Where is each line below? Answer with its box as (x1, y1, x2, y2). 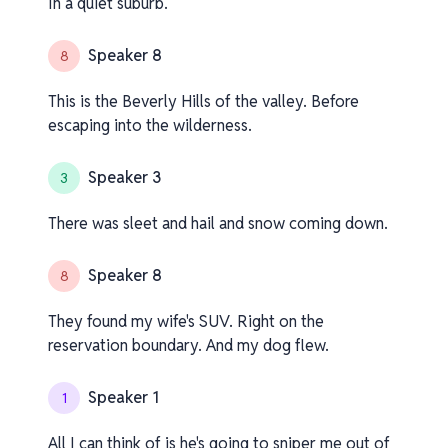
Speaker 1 (88, 387, 159, 408)
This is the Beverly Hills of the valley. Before (48, 91, 359, 112)
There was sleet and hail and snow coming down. (48, 213, 388, 234)
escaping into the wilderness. (48, 115, 252, 136)
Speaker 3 (88, 167, 161, 188)
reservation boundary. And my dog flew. (48, 335, 329, 356)
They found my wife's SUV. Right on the (48, 311, 324, 332)
